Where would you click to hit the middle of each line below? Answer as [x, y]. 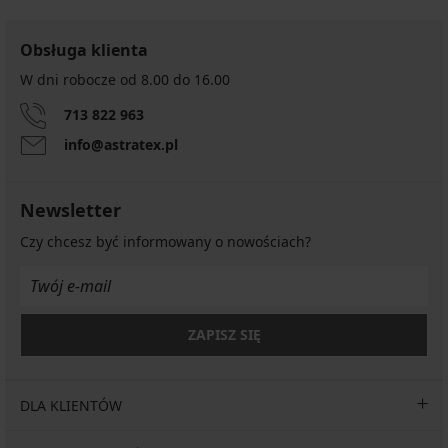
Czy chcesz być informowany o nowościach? [165, 241]
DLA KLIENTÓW [71, 405]
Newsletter [70, 209]
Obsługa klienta [84, 49]
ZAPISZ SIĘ [224, 334]
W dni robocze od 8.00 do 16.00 [125, 79]
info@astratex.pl [121, 144]
